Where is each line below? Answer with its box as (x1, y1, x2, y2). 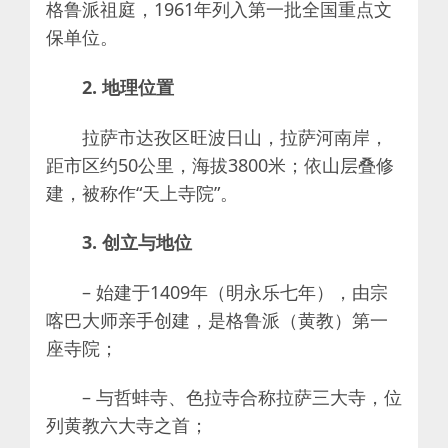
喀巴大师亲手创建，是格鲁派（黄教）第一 (46, 307, 388, 332)
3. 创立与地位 (82, 230, 192, 255)
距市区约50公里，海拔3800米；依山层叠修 (46, 152, 394, 177)
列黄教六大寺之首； (46, 413, 208, 438)
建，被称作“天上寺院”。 (46, 180, 238, 205)
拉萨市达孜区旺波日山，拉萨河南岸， (82, 124, 388, 149)
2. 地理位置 (82, 75, 174, 100)
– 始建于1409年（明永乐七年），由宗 (82, 279, 388, 304)
